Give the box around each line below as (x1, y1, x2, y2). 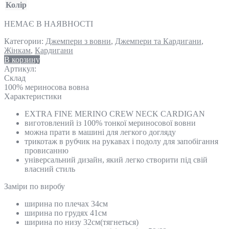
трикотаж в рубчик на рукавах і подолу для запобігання (25, 136, 218, 146)
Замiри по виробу (4, 181, 65, 191)
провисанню (25, 146, 68, 155)
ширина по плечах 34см (25, 199, 108, 208)
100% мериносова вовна (4, 82, 89, 91)
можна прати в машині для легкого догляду (25, 127, 176, 136)
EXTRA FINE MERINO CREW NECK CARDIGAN (25, 109, 205, 118)
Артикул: (4, 64, 36, 73)
